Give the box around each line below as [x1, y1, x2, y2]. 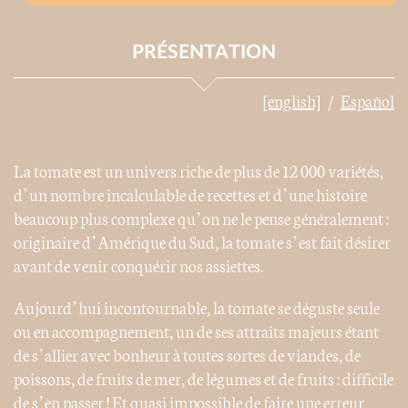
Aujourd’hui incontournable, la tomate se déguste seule [14, 295, 380, 320]
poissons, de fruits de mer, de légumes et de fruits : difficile [14, 366, 393, 391]
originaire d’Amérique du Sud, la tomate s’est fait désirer [14, 229, 391, 254]
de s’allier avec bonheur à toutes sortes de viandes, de [14, 342, 361, 367]
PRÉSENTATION [132, 43, 276, 63]
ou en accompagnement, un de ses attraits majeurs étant [14, 319, 379, 343]
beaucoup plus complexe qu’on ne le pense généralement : [14, 206, 389, 230]
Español [341, 88, 394, 113]
